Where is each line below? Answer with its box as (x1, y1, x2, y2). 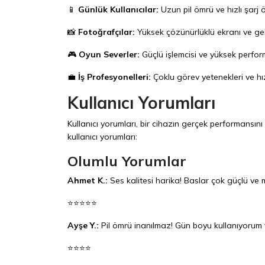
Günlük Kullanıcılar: (78, 4, 159, 15)
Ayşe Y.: (67, 219, 99, 231)
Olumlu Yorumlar (67, 151, 186, 170)
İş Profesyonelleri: (78, 71, 151, 82)
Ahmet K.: (67, 174, 108, 186)
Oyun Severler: (79, 49, 140, 60)
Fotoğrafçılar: (78, 26, 135, 37)
